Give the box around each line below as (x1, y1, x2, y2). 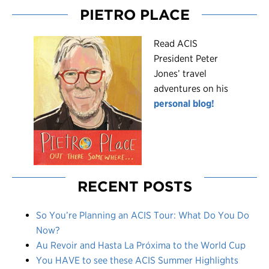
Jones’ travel (154, 68, 207, 79)
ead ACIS (160, 38, 198, 49)
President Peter (154, 53, 218, 64)
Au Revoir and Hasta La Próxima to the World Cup (36, 240, 246, 251)
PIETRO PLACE (79, 6, 190, 23)
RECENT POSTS (77, 178, 192, 195)
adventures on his (154, 83, 228, 94)
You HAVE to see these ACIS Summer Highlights (36, 255, 238, 266)
